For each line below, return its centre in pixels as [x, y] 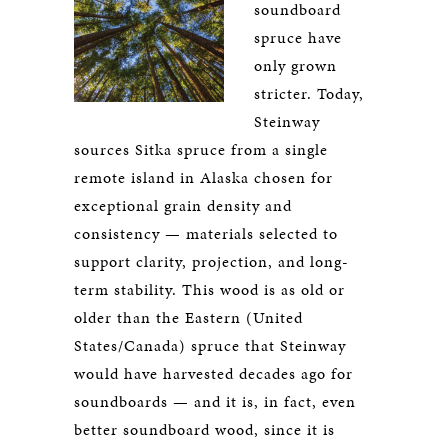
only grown [295, 65]
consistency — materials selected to [206, 233]
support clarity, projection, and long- [211, 261]
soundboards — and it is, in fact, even [215, 401]
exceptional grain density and [183, 205]
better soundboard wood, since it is [204, 429]
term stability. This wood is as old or [209, 289]
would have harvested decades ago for [213, 373]
